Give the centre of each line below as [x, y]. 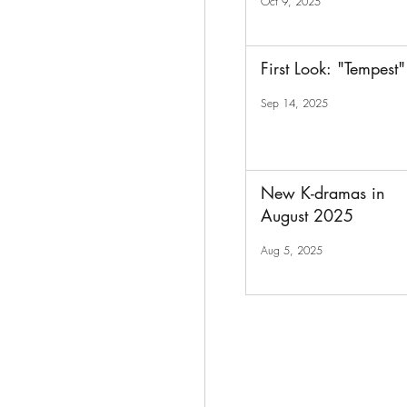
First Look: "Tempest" [333, 68]
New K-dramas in [323, 193]
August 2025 [307, 215]
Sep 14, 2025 [294, 103]
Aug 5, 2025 [292, 250]
